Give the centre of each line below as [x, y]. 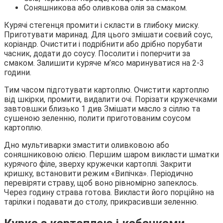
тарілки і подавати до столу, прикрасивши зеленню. [101, 202]
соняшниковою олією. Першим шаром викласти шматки [111, 154]
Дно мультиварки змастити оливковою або [87, 145]
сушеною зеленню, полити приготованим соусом [97, 118]
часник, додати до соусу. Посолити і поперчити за [97, 53]
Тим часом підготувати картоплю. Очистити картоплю [107, 90]
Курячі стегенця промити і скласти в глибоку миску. [102, 25]
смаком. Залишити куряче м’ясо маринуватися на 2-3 [104, 63]
